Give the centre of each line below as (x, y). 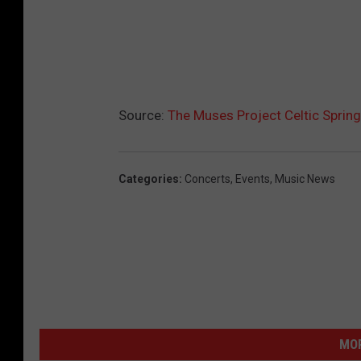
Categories (149, 179)
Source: (143, 116)
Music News (305, 179)
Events (253, 179)
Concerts (207, 179)
